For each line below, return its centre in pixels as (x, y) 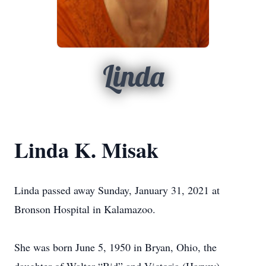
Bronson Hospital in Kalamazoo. (85, 209)
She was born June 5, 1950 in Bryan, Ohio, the (115, 247)
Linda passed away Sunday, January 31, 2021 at (117, 190)
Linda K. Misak (86, 150)
